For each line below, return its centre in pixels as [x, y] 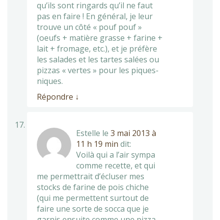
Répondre [56, 96]
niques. [50, 81]
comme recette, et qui [116, 165]
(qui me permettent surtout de [93, 198]
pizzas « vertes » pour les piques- [98, 70]
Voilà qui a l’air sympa [116, 154]
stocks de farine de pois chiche [93, 187]
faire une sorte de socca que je [93, 208]
